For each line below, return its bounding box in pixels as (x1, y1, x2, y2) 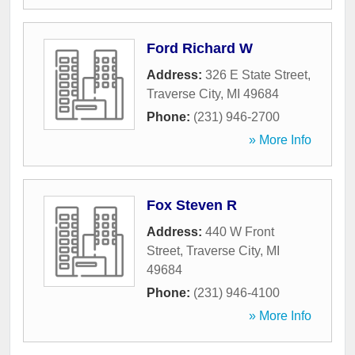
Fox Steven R (147, 197, 237, 214)
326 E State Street (205, 68, 307, 82)
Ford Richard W (147, 40, 253, 57)
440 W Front (205, 225, 274, 239)
